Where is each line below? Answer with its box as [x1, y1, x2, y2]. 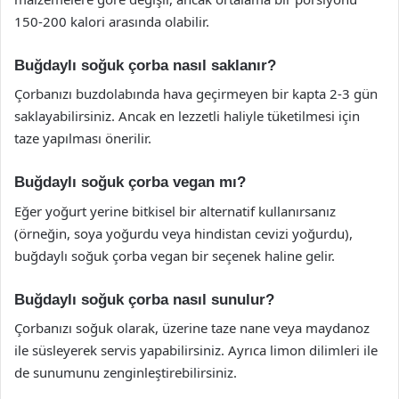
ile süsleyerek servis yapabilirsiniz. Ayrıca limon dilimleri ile [14, 341, 378, 359]
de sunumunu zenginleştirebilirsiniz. [14, 363, 237, 381]
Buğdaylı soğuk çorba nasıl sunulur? [14, 290, 274, 308]
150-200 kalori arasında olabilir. [14, 12, 209, 30]
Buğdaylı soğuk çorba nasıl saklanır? [14, 56, 276, 74]
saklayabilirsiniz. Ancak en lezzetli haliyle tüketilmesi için [14, 107, 360, 125]
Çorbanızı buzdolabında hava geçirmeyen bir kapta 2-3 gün [14, 85, 378, 102]
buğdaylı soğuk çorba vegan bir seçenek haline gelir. [14, 246, 335, 265]
